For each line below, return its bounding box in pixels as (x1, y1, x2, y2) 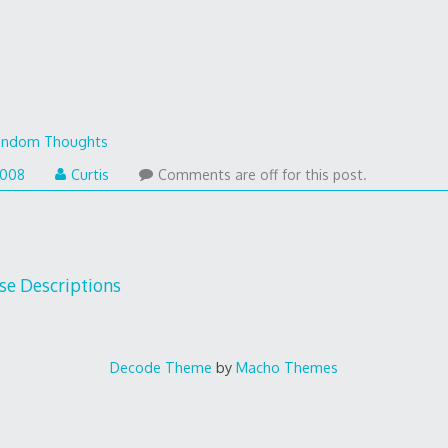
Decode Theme (110, 358, 212, 377)
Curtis (71, 165, 110, 183)
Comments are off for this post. (158, 165, 368, 183)
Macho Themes (236, 358, 338, 377)
